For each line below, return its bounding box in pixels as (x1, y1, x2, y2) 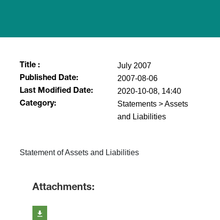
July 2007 (117, 61, 151, 70)
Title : (20, 62, 40, 70)
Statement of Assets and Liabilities (20, 148, 139, 157)
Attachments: (32, 183, 95, 193)
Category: (20, 100, 56, 108)
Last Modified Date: (20, 87, 93, 95)
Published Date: (20, 75, 79, 82)
